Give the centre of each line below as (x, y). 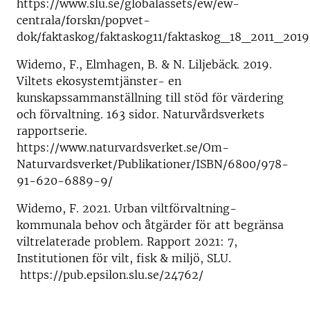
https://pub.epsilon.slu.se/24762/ (110, 274)
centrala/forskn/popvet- (83, 20)
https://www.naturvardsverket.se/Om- (123, 147)
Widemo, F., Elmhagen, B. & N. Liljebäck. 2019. (144, 64)
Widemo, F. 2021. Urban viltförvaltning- (127, 208)
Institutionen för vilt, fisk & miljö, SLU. (124, 258)
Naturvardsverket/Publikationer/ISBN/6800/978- (153, 164)
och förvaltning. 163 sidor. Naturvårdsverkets (140, 114)
